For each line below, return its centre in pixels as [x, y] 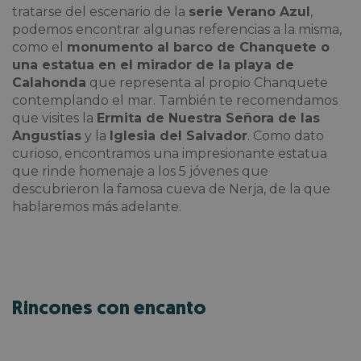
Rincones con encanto [109, 309]
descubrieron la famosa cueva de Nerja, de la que [171, 189]
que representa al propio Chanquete [207, 82]
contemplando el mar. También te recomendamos [175, 100]
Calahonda [49, 82]
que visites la [54, 118]
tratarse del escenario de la [100, 11]
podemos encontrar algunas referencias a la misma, [177, 29]
